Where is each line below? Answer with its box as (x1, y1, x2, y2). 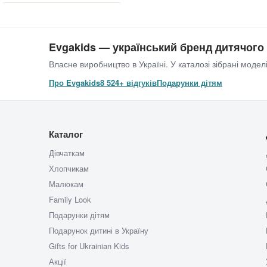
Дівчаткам (49, 147, 85, 159)
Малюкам (49, 178, 83, 190)
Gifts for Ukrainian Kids (49, 240, 129, 252)
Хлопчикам (49, 163, 89, 175)
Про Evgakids (49, 77, 100, 89)
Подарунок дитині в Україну (49, 225, 148, 237)
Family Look (49, 194, 91, 206)
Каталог (49, 128, 83, 141)
